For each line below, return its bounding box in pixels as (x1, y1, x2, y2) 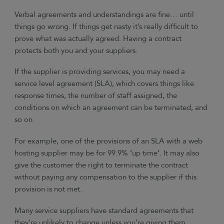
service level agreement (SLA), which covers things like (14, 78, 194, 89)
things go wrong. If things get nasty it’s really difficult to (14, 21, 198, 32)
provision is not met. (14, 184, 82, 195)
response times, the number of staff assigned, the (14, 90, 177, 101)
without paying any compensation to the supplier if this (14, 172, 197, 183)
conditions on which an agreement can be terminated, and (14, 102, 208, 113)
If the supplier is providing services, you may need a (14, 66, 185, 77)
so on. (14, 114, 35, 125)
